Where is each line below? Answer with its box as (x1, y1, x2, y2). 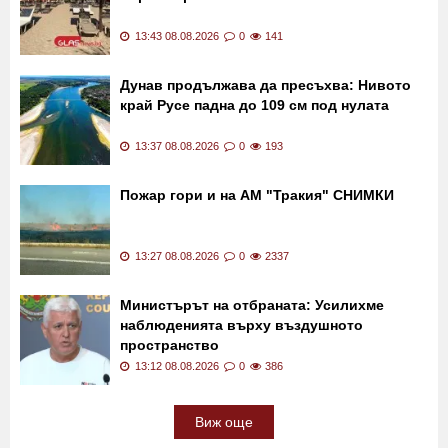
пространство (120, 420, 219, 437)
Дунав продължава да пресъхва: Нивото (120, 160, 411, 177)
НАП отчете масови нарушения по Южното (120, 50, 422, 67)
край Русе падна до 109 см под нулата (120, 180, 389, 197)
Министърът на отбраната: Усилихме (120, 380, 384, 397)
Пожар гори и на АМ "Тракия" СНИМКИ (120, 270, 394, 287)
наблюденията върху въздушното (120, 400, 363, 417)
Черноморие (120, 70, 209, 87)
